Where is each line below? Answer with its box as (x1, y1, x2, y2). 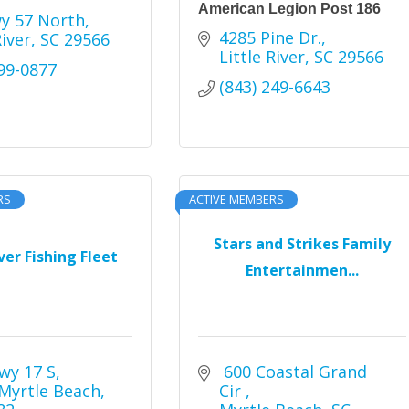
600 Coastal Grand (218, 361, 367, 383)
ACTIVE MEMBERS (189, 191, 285, 207)
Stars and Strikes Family (213, 233, 391, 254)
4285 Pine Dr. (218, 26, 321, 48)
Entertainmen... (245, 259, 359, 280)
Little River (218, 46, 305, 68)
